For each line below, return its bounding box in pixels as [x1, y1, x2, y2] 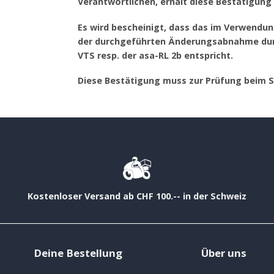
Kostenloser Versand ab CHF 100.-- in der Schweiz [28, 190, 246, 202]
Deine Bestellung [34, 245, 122, 260]
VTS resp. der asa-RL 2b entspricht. [78, 49, 233, 61]
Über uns [201, 245, 246, 260]
